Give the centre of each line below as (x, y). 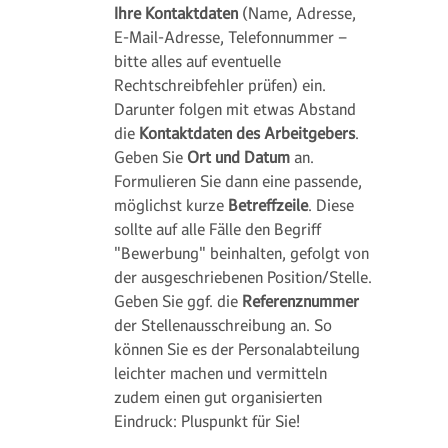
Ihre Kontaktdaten (178, 13)
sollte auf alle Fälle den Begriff (217, 229)
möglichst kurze (171, 205)
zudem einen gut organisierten (218, 397)
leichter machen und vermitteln (220, 373)
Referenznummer (300, 301)
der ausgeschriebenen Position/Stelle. (243, 277)
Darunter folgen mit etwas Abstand (235, 109)
